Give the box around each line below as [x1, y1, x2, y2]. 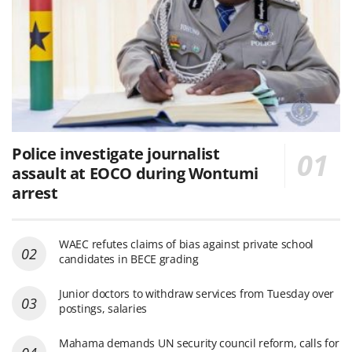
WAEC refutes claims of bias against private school [59, 236, 314, 252]
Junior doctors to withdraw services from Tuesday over [59, 286, 335, 302]
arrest [12, 182, 58, 204]
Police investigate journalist [12, 143, 220, 165]
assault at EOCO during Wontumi [12, 163, 259, 185]
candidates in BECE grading [59, 251, 199, 267]
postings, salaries [59, 301, 147, 317]
